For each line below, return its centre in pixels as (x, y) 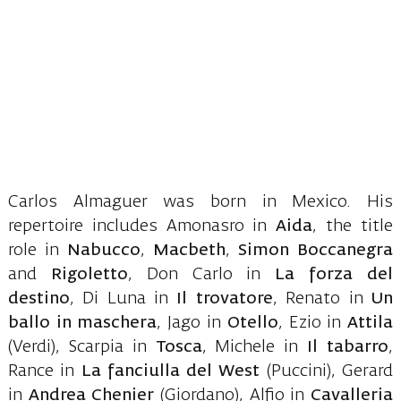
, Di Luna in (119, 299)
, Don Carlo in (194, 274)
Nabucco (103, 250)
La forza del (327, 274)
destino (38, 299)
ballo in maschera (82, 323)
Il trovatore (221, 299)
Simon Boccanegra (312, 250)
